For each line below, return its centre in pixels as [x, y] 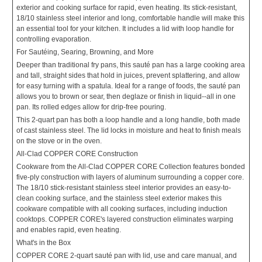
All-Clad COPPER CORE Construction [77, 154]
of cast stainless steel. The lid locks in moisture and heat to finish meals [129, 130]
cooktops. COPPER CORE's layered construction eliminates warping [125, 219]
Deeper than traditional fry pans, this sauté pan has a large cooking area [131, 65]
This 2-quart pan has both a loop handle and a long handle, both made [128, 120]
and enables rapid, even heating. [69, 230]
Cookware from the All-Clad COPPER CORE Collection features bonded [131, 167]
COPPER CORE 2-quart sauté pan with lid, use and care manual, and [127, 256]
